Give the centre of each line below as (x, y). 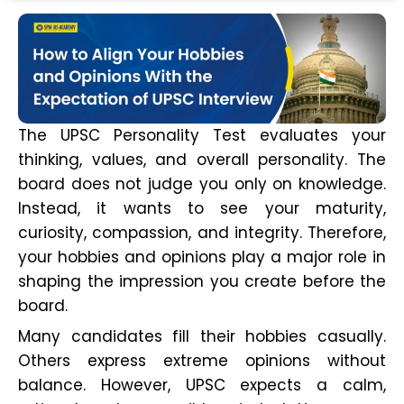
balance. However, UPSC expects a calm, (202, 386)
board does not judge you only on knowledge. (202, 184)
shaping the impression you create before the (202, 282)
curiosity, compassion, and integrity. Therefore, (202, 233)
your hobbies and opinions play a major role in (202, 257)
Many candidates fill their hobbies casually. (202, 337)
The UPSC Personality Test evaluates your (202, 136)
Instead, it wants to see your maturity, (202, 209)
